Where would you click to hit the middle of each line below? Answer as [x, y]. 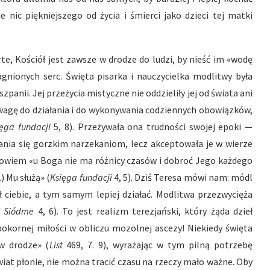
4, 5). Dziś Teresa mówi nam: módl [183, 177]
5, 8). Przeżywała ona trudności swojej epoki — [153, 127]
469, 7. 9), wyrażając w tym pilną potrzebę [159, 245]
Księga [64, 177]
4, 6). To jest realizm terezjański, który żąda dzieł [145, 211]
